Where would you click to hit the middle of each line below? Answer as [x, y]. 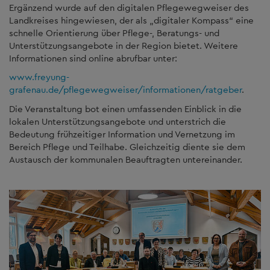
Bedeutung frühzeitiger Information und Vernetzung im [122, 134]
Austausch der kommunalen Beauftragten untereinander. [126, 159]
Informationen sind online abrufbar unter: [93, 58]
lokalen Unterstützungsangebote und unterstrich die [118, 121]
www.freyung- [39, 77]
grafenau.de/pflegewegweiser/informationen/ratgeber [125, 89]
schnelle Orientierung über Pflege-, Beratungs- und [114, 33]
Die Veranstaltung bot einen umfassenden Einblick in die [125, 108]
